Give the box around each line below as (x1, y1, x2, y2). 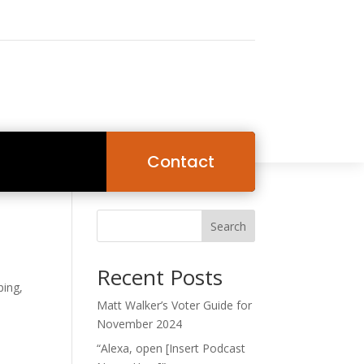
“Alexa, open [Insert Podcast (97, 340, 246, 357)
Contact (146, 150, 214, 174)
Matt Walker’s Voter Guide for (97, 297, 253, 314)
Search (210, 219, 246, 235)
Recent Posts (97, 262, 223, 292)
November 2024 (97, 316, 183, 332)
